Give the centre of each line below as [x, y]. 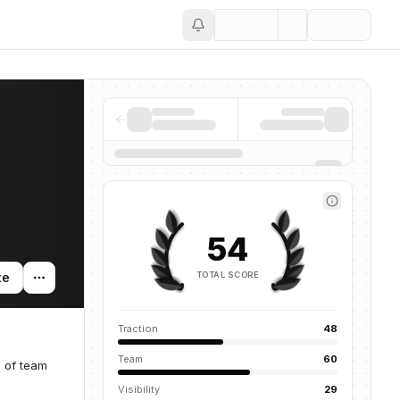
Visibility [139, 389]
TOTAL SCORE [228, 274]
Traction [138, 329]
